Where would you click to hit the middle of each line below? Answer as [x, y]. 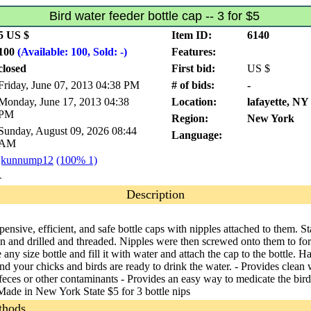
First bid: [193, 68]
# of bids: [193, 85]
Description [155, 194]
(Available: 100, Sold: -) [72, 52]
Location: [194, 102]
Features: [194, 52]
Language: [197, 135]
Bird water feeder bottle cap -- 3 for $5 [154, 16]
